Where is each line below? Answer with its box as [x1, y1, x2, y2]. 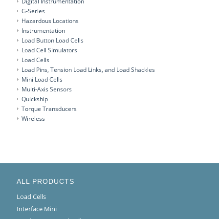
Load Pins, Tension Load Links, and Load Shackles [21, 66, 155, 74]
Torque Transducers [21, 105, 77, 113]
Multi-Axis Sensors [21, 85, 72, 93]
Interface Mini [16, 204, 57, 214]
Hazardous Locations [21, 17, 79, 25]
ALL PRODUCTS [16, 177, 74, 186]
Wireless [21, 114, 45, 123]
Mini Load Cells [21, 75, 63, 84]
